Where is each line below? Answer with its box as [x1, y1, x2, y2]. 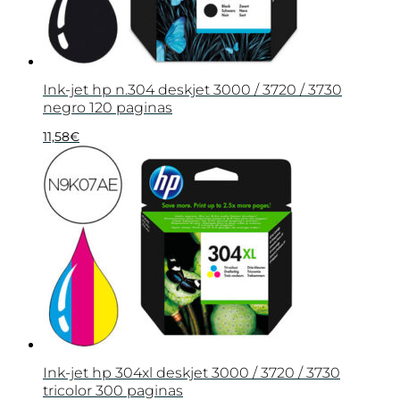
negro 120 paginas [43, 98, 172, 116]
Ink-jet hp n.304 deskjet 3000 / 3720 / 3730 [43, 80, 342, 98]
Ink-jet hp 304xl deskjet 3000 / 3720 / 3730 [43, 364, 340, 382]
